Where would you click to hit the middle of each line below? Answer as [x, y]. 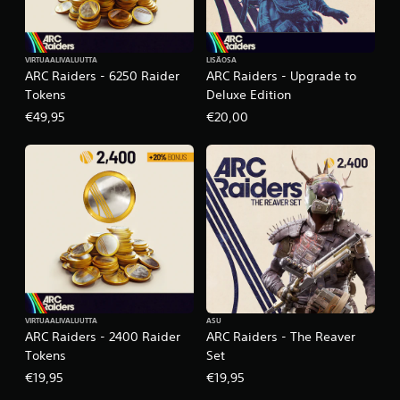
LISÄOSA [221, 60]
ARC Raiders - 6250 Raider [102, 75]
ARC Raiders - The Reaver [281, 336]
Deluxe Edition [249, 94]
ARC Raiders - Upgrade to [281, 75]
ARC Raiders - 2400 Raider [103, 336]
